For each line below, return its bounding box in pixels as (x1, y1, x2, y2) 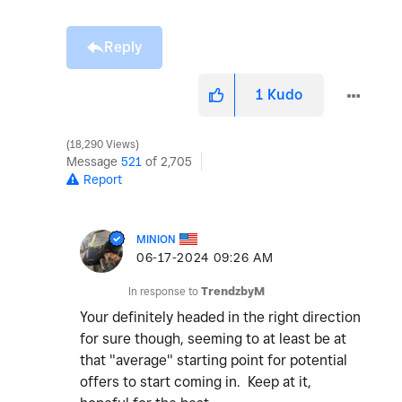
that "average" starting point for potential (80, 352, 347, 370)
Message (66, 154, 121, 170)
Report (83, 172, 122, 188)
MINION (136, 232, 176, 247)
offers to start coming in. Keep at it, (80, 373, 311, 391)
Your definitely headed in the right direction (80, 309, 361, 327)
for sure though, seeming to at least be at (80, 330, 346, 348)
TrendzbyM (201, 284, 265, 299)
